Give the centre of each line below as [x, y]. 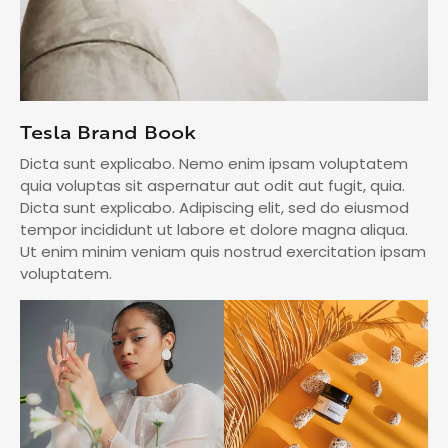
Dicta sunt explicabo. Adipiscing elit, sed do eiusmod [214, 208]
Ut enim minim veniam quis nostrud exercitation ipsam [223, 252]
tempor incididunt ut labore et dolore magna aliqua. [214, 230]
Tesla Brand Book [108, 132]
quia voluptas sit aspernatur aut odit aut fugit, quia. [212, 186]
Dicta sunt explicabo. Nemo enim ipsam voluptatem [214, 164]
